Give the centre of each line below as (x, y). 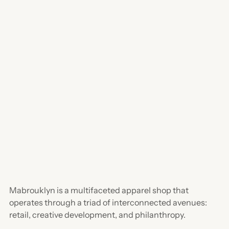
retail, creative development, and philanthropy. (97, 214)
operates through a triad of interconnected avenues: (108, 202)
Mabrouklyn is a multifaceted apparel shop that (99, 190)
